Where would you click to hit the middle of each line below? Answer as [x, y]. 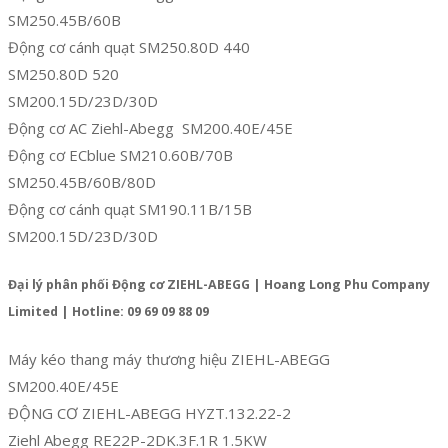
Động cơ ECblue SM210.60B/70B [120, 155]
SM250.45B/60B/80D [82, 182]
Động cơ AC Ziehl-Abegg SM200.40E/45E [150, 128]
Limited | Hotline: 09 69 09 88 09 [108, 312]
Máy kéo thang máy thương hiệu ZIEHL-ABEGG [169, 358]
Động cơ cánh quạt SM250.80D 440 [129, 47]
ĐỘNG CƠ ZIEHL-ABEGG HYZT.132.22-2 [149, 412]
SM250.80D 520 [63, 74]
